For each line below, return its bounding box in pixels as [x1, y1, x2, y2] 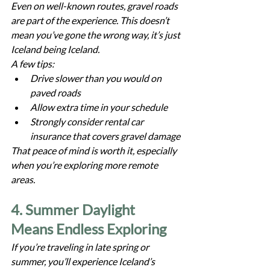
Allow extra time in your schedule [30, 101, 168, 113]
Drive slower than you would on [30, 72, 163, 84]
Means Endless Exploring [11, 219, 166, 237]
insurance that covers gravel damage [30, 130, 180, 142]
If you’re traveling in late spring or [11, 240, 151, 253]
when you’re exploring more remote [11, 159, 160, 171]
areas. [11, 173, 35, 185]
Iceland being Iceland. [11, 43, 99, 55]
